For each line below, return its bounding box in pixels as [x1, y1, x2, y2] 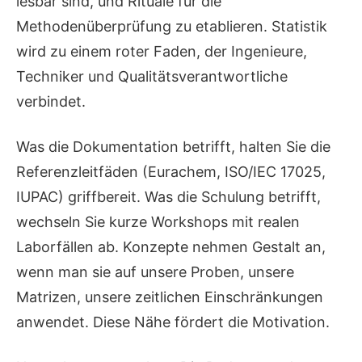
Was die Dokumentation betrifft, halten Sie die [16, 138, 330, 156]
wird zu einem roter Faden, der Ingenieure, [16, 43, 307, 61]
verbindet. [16, 93, 86, 111]
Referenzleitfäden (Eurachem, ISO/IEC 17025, [16, 163, 326, 181]
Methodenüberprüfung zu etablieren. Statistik [16, 18, 327, 36]
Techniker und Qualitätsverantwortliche [16, 68, 288, 86]
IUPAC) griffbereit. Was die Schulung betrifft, [16, 188, 321, 206]
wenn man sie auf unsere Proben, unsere [16, 263, 294, 281]
